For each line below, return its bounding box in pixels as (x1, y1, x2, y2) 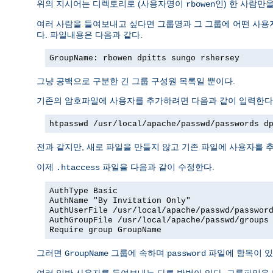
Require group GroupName (49, 225, 161, 235)
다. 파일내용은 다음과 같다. (37, 30, 143, 40)
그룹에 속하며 (108, 248, 167, 258)
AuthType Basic (49, 186, 118, 196)
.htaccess (56, 163, 100, 173)
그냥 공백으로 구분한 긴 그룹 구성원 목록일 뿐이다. (37, 76, 235, 87)
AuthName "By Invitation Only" (49, 196, 191, 206)
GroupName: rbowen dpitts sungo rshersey (49, 54, 239, 63)
